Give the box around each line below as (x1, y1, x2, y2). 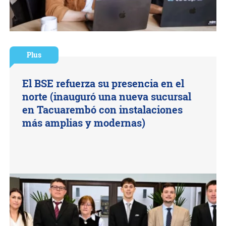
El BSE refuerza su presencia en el (22, 77, 185, 90)
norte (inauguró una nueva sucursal (22, 90, 192, 103)
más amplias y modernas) (22, 116, 146, 129)
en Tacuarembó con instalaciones (22, 103, 183, 116)
